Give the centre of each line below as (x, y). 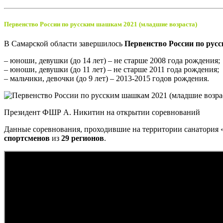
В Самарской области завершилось (64, 43)
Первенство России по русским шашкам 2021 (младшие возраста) (101, 24)
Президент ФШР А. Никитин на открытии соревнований (102, 112)
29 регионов (83, 138)
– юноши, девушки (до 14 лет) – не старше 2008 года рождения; (112, 60)
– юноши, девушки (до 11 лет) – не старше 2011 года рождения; (111, 69)
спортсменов (27, 138)
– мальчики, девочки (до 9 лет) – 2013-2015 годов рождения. (107, 78)
